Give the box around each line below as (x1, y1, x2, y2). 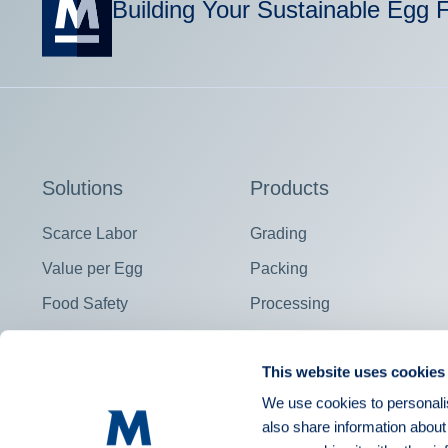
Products (250, 176, 329, 199)
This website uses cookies (262, 362, 446, 380)
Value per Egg (42, 259, 143, 277)
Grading (250, 224, 307, 242)
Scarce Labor (42, 224, 137, 242)
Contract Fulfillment (42, 329, 180, 347)
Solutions (42, 176, 123, 199)
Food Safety (42, 294, 128, 312)
